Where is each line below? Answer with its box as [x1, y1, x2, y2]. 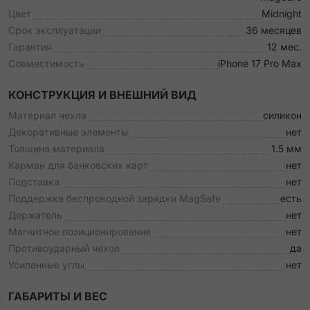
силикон [263, 109, 302, 121]
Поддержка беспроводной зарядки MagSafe [8, 192, 221, 204]
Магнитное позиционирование [8, 226, 151, 237]
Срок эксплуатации [8, 24, 101, 36]
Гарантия [8, 41, 52, 53]
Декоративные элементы [8, 126, 128, 138]
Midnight [262, 8, 302, 19]
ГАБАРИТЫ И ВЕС [8, 289, 107, 303]
